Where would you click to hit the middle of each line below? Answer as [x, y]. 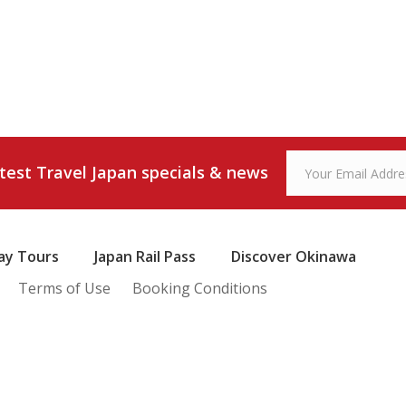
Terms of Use [64, 289]
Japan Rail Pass [145, 257]
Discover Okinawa [294, 257]
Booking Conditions [200, 289]
